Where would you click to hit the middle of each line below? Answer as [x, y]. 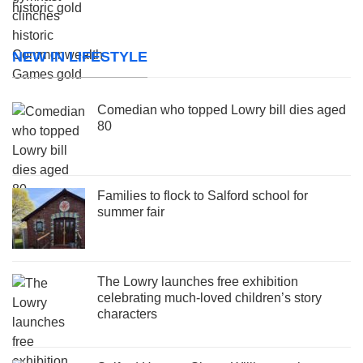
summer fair [131, 211]
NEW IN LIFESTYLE [80, 56]
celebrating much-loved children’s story [209, 297]
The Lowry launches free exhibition [198, 281]
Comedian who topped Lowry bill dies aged [222, 109]
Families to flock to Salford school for [203, 195]
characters [127, 314]
